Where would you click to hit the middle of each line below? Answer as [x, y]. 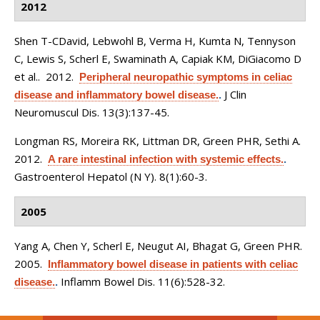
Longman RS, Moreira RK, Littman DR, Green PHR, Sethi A [156, 141]
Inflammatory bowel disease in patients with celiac [173, 264]
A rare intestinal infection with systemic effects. [166, 159]
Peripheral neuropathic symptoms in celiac [186, 77]
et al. [26, 76]
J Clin [235, 94]
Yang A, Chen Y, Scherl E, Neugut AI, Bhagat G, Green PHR [157, 246]
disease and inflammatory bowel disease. [116, 95]
